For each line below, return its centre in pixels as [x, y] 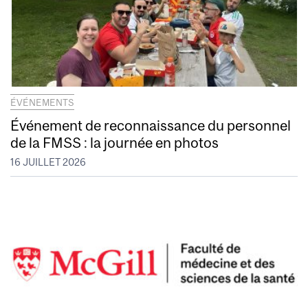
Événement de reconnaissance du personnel [151, 125]
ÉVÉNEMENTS [42, 102]
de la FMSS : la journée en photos [114, 142]
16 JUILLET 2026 [48, 163]
